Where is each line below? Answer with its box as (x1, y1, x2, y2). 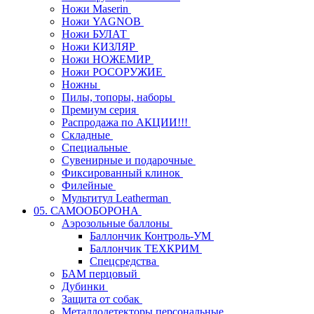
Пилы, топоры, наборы (62, 90, 175, 103)
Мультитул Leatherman (62, 191, 171, 204)
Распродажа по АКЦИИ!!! (62, 116, 191, 128)
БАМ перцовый (62, 267, 140, 280)
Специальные (62, 141, 130, 153)
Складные (62, 128, 113, 141)
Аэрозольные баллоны (62, 217, 172, 229)
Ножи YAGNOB (62, 15, 144, 27)
